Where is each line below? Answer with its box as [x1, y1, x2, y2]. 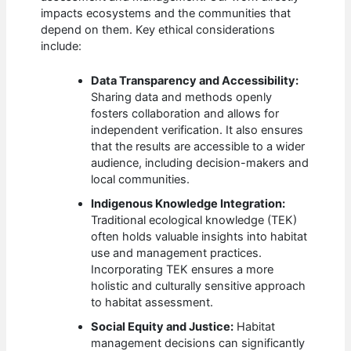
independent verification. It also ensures [91, 123, 304, 138]
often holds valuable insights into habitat [91, 230, 308, 244]
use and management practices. [91, 246, 262, 261]
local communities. [91, 172, 190, 187]
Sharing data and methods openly [91, 90, 273, 105]
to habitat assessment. [91, 295, 214, 310]
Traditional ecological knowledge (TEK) [91, 213, 298, 228]
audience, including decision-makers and [91, 156, 309, 171]
